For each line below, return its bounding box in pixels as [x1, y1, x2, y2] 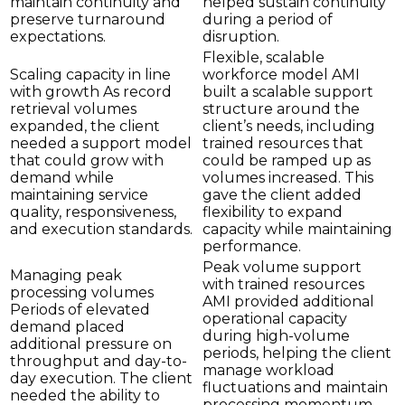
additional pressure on [10, 335, 172, 353]
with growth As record [10, 83, 172, 101]
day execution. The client [10, 370, 193, 388]
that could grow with [10, 152, 164, 170]
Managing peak [10, 267, 122, 285]
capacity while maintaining [202, 221, 392, 239]
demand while [10, 169, 114, 187]
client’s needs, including [202, 118, 375, 136]
